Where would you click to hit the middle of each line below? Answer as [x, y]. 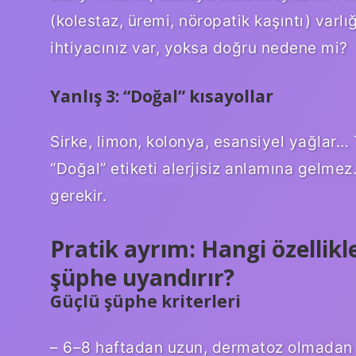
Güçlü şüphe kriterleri [145, 302]
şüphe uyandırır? [142, 278]
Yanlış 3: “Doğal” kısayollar [162, 96]
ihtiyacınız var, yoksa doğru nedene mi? [199, 47]
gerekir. [78, 196]
